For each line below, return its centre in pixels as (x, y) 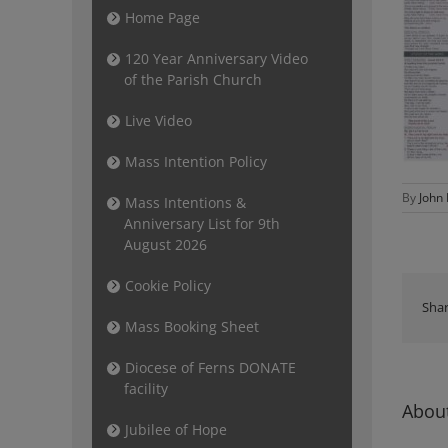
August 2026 (165, 244)
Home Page (162, 17)
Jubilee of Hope (176, 429)
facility (146, 388)
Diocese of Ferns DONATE (210, 367)
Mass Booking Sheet (192, 326)
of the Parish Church (193, 79)
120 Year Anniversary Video (216, 58)
